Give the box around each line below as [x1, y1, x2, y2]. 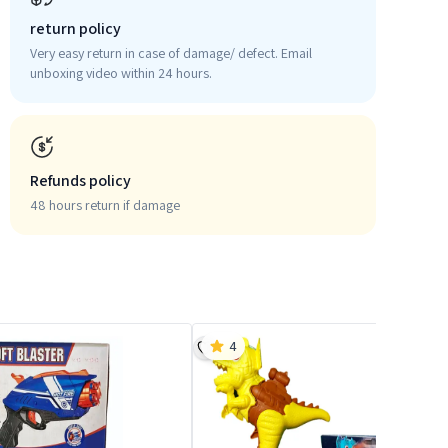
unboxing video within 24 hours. [30, 64, 212, 82]
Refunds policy [30, 170, 131, 191]
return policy [30, 18, 121, 39]
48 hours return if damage [30, 196, 180, 214]
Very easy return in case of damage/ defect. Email [30, 44, 312, 62]
